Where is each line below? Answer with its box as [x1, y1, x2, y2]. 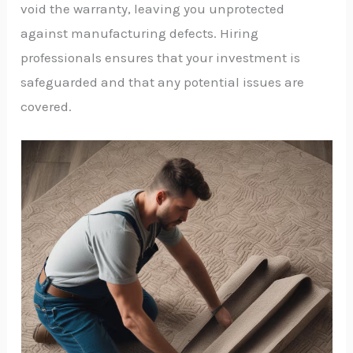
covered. [20, 98, 72, 115]
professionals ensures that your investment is [20, 50, 301, 66]
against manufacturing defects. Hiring [20, 25, 259, 42]
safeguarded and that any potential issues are [20, 74, 305, 91]
